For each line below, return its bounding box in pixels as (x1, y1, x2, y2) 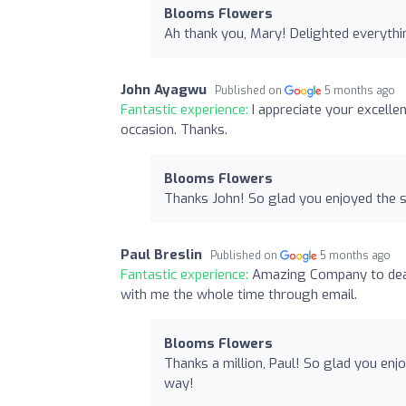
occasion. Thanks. (121, 121, 227, 139)
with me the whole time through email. (121, 285, 357, 304)
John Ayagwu (121, 81, 207, 99)
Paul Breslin (121, 246, 202, 264)
